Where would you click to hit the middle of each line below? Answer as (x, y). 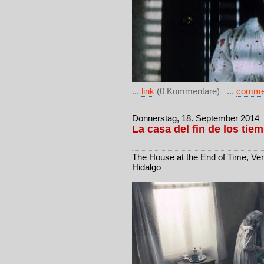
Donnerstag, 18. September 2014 (196, 118)
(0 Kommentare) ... (195, 91)
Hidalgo (146, 167)
